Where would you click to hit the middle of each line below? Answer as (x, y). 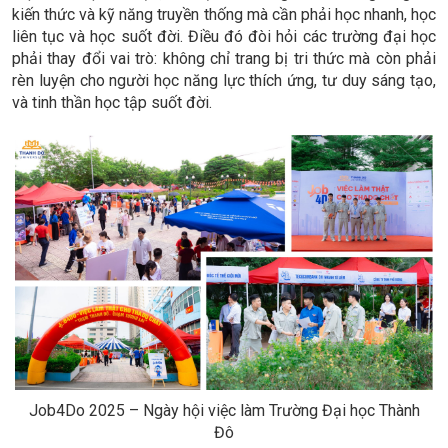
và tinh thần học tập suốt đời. (112, 103)
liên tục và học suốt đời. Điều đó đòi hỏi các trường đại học (224, 37)
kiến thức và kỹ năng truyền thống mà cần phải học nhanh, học (224, 15)
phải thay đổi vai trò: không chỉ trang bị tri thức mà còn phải (224, 59)
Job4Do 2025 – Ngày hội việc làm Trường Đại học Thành (224, 411)
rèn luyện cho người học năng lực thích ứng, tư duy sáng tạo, (224, 81)
